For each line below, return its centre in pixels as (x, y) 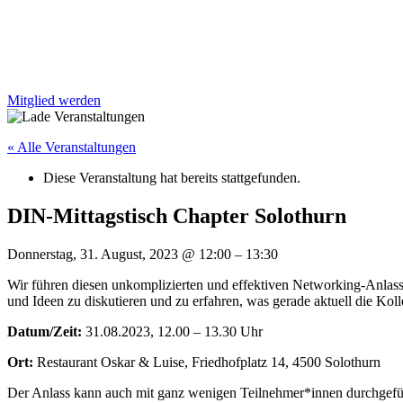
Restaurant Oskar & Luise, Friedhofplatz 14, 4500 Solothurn (209, 362)
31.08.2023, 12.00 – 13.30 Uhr (174, 331)
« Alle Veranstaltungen (72, 147)
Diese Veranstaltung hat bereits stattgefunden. (172, 178)
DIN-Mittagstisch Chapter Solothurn (177, 215)
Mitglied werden (54, 100)
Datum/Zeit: (46, 331)
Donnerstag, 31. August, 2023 (94, 254)
